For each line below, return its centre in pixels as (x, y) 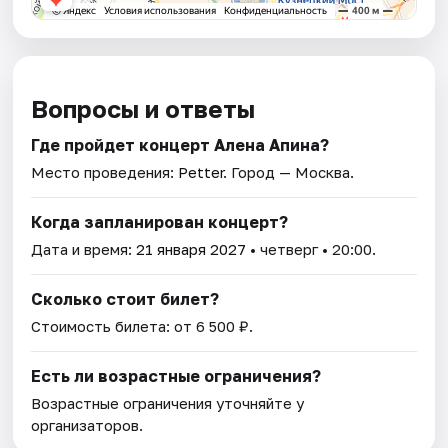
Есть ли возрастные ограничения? (176, 375)
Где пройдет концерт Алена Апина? (180, 144)
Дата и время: (84, 248)
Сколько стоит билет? (125, 298)
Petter (201, 171)
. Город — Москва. (289, 171)
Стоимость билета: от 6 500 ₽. (142, 325)
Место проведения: (105, 171)
